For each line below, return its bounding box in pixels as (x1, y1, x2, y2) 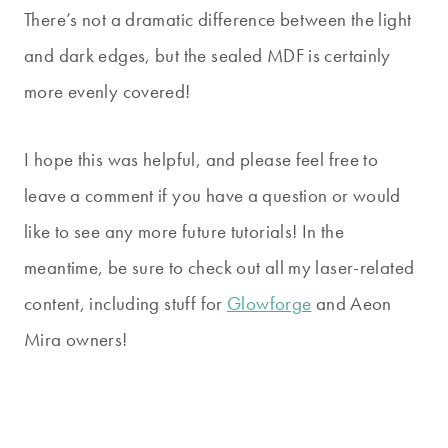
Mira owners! (24, 326, 128, 352)
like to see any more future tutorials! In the (24, 218, 345, 244)
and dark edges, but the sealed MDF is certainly (24, 42, 391, 68)
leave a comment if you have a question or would (24, 182, 401, 208)
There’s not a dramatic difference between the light (24, 6, 412, 32)
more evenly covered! (24, 78, 191, 104)
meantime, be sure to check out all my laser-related (24, 254, 415, 280)
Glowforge (227, 290, 312, 316)
